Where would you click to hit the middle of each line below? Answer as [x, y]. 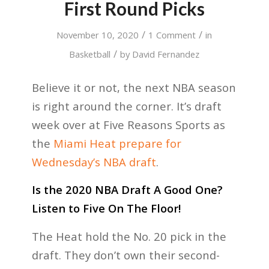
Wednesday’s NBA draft [94, 162]
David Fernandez [166, 54]
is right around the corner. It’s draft [126, 106]
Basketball [90, 54]
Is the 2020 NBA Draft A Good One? [127, 190]
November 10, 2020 [98, 35]
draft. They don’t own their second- [125, 255]
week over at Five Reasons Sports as [128, 124]
